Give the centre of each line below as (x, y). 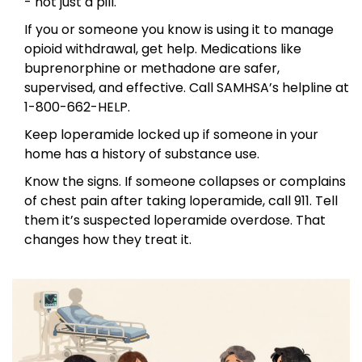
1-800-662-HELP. (77, 107)
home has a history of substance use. (142, 154)
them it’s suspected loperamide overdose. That (175, 221)
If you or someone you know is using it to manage (179, 30)
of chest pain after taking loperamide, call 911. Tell (181, 201)
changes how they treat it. (108, 240)
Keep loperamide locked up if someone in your (171, 135)
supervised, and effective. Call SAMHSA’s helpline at (187, 88)
